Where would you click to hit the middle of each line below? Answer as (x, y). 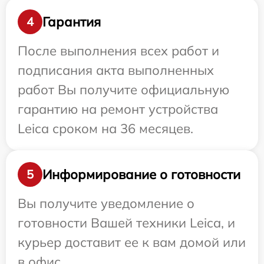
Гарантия (72, 22)
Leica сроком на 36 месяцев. (105, 128)
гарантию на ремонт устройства (118, 109)
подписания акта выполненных (116, 70)
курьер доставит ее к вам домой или (132, 242)
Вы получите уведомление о (106, 203)
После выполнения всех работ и (118, 51)
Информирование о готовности (141, 174)
